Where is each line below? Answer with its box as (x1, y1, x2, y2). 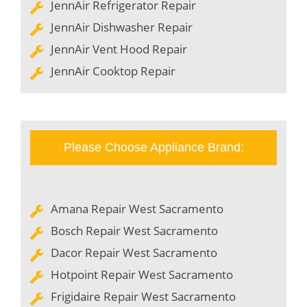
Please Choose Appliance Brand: (63, 140, 244, 154)
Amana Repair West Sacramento (51, 200, 223, 217)
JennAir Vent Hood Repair (51, 40, 187, 57)
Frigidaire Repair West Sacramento (51, 288, 236, 304)
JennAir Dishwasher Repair (51, 19, 193, 35)
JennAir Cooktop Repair (51, 62, 175, 79)
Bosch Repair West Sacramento (51, 222, 218, 238)
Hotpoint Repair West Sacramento (51, 266, 233, 282)
